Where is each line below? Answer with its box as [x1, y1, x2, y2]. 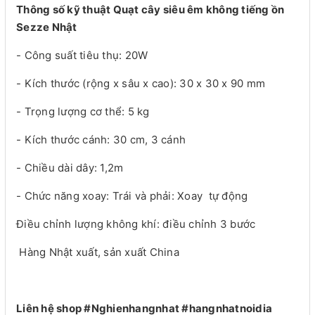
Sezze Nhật [16, 20, 79, 34]
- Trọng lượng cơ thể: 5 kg [16, 105, 150, 119]
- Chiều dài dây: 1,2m [16, 161, 124, 175]
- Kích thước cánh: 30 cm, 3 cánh [16, 133, 186, 147]
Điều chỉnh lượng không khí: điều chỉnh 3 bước [16, 217, 256, 231]
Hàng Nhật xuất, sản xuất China [16, 245, 179, 259]
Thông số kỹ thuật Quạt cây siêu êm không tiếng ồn [16, 3, 285, 17]
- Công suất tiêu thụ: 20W [16, 49, 148, 63]
